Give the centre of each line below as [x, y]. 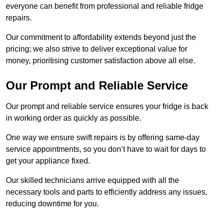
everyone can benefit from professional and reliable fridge [105, 6]
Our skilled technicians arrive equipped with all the [92, 181]
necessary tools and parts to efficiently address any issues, [107, 192]
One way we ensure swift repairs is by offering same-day [103, 138]
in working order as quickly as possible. [73, 118]
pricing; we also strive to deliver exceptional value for [97, 49]
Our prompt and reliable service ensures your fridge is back [107, 107]
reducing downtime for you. [52, 204]
